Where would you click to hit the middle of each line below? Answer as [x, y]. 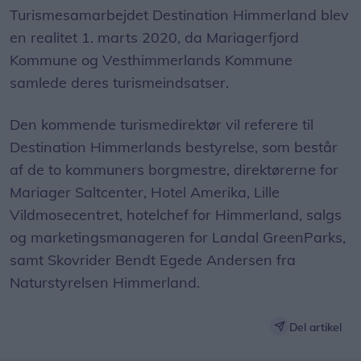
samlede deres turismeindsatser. [119, 83]
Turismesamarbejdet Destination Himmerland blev [179, 15]
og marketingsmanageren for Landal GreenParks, [178, 238]
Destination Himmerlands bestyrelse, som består [174, 147]
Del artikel [315, 326]
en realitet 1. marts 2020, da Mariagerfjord [154, 38]
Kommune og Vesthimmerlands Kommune [151, 60]
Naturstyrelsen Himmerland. [105, 283]
